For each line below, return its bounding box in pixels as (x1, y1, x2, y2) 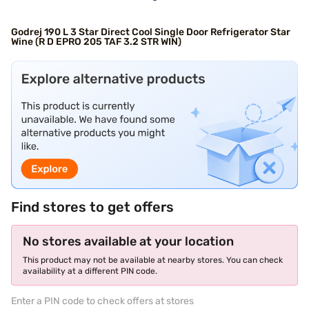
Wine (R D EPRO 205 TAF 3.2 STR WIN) (11, 36, 181, 48)
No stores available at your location (23, 233, 234, 249)
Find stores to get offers (11, 198, 174, 215)
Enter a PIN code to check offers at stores (11, 295, 194, 307)
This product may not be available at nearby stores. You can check (23, 255, 283, 265)
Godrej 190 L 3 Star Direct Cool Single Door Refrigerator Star (11, 26, 290, 38)
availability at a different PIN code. (23, 266, 157, 276)
